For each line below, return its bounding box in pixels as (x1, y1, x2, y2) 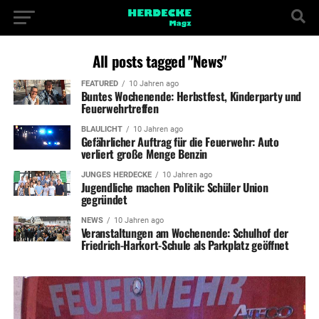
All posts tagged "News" (93, 50, 226, 72)
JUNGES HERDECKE (80, 170, 152, 179)
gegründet (80, 191, 127, 208)
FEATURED (80, 79, 118, 88)
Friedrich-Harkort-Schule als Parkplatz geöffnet (80, 236, 289, 253)
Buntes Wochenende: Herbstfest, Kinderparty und (80, 88, 301, 105)
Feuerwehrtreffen (80, 100, 159, 117)
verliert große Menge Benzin (80, 145, 208, 162)
